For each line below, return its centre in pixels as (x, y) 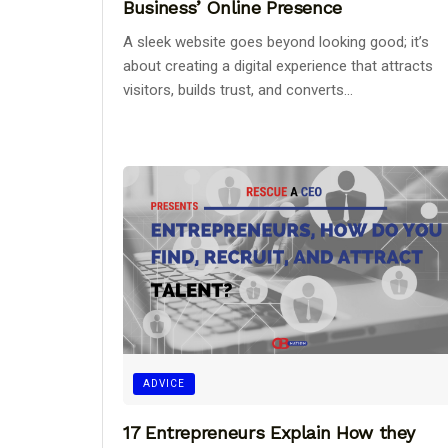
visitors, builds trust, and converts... (238, 90)
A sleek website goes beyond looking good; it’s (276, 42)
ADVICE (164, 384)
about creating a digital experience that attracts (278, 66)
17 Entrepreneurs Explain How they (269, 433)
